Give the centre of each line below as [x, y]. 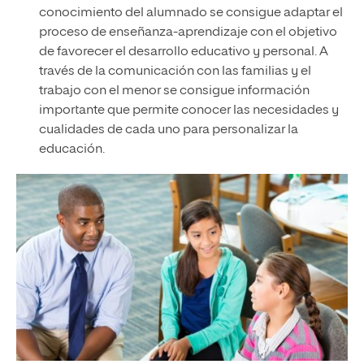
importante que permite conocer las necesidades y [188, 111]
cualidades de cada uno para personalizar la [168, 130]
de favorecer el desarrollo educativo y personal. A [183, 52]
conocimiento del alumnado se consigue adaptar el [191, 13]
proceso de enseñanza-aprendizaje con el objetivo [188, 33]
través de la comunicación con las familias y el [175, 72]
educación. [71, 150]
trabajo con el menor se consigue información [174, 91]
